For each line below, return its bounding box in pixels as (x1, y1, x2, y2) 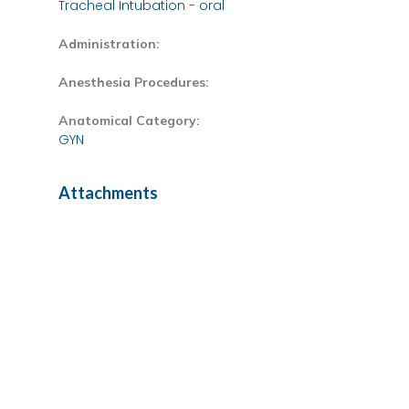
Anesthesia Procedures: (58, 74, 209, 91)
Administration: (58, 36, 160, 53)
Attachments (58, 183, 158, 204)
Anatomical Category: (58, 112, 200, 130)
